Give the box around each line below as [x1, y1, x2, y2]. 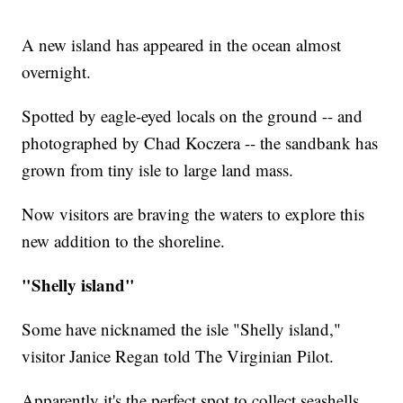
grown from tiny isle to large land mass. [22, 158, 294, 182]
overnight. [22, 60, 92, 84]
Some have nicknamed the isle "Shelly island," [22, 318, 342, 341]
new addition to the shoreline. [22, 229, 226, 253]
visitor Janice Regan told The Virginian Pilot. [22, 345, 335, 368]
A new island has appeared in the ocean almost [22, 33, 342, 57]
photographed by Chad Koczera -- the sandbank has [22, 131, 379, 155]
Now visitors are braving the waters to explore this [22, 202, 365, 226]
